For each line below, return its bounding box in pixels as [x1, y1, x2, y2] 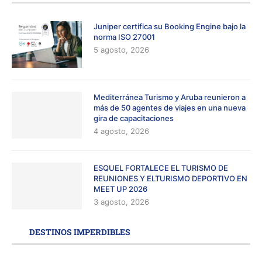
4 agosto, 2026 [94, 126, 149, 136]
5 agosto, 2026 [94, 44, 149, 54]
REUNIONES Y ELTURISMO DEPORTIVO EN [94, 173, 247, 183]
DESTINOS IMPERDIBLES [29, 226, 130, 237]
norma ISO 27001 [94, 32, 155, 42]
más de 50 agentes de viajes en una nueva [94, 102, 246, 112]
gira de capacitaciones [94, 113, 174, 123]
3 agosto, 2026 [94, 196, 149, 206]
